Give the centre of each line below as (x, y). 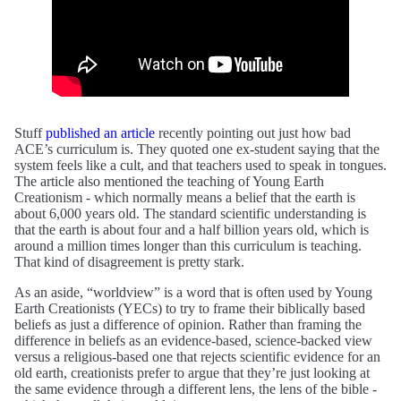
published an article (100, 132)
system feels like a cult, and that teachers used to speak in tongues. (200, 165)
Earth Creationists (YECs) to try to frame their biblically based (190, 308)
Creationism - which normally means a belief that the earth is (185, 197)
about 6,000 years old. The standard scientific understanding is (190, 213)
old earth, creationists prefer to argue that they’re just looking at (192, 372)
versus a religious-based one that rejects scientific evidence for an (197, 356)
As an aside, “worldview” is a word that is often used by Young (193, 292)
